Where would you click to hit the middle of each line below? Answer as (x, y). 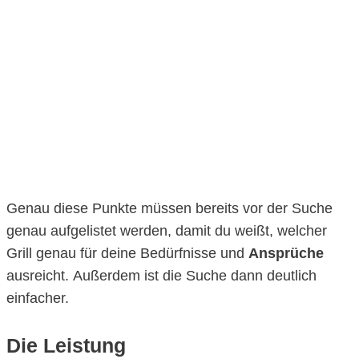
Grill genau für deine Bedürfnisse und (127, 253)
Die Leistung (66, 345)
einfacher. (38, 298)
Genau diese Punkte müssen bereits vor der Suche (169, 208)
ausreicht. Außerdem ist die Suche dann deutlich (161, 276)
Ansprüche (286, 253)
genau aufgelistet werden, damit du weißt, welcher (167, 231)
